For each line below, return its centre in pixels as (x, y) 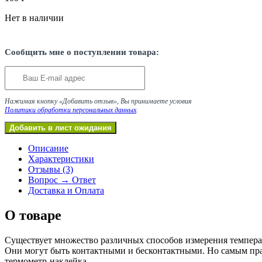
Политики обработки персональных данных (70, 110)
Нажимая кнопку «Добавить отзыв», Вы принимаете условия (98, 101)
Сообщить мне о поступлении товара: (82, 52)
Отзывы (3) (51, 170)
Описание (48, 149)
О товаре (33, 216)
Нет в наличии (34, 18)
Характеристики (61, 159)
